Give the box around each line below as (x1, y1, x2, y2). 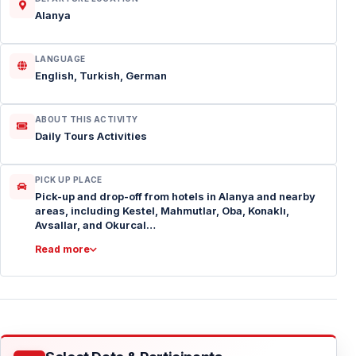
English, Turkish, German (35, 69, 167, 82)
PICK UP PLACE (35, 175, 103, 184)
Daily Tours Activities (35, 130, 147, 142)
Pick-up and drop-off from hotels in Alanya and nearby (35, 190, 315, 203)
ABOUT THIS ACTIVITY (35, 114, 138, 124)
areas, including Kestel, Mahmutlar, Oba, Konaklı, (35, 204, 289, 217)
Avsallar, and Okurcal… (35, 219, 156, 231)
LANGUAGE (35, 54, 86, 64)
